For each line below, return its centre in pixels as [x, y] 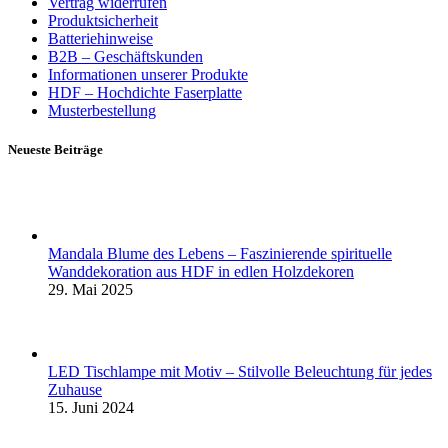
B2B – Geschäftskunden [125, 57]
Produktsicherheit [103, 21]
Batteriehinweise [100, 39]
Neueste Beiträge [55, 150]
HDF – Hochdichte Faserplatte [145, 93]
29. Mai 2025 [90, 289]
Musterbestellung [102, 111]
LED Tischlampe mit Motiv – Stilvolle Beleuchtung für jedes [240, 371]
